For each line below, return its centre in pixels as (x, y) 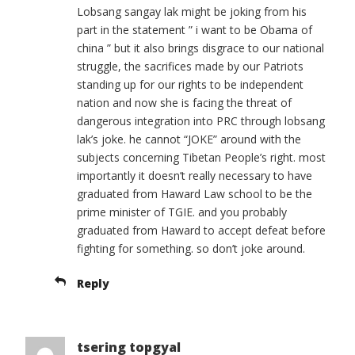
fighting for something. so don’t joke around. (191, 249)
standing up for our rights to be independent (190, 85)
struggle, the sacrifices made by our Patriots (190, 67)
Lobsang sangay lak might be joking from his (192, 12)
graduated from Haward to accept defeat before (201, 231)
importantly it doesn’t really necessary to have (195, 176)
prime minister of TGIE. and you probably (182, 212)
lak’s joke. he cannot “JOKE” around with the (189, 139)
